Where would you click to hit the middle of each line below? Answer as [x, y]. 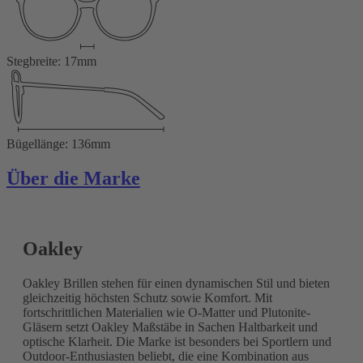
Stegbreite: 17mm [51, 61]
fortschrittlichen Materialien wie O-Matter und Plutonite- [167, 312]
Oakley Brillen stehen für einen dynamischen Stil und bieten [176, 283]
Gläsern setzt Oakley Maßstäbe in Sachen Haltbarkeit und [170, 327]
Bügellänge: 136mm [58, 143]
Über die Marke [73, 178]
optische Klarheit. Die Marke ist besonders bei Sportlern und [177, 341]
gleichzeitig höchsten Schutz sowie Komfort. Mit [147, 297]
